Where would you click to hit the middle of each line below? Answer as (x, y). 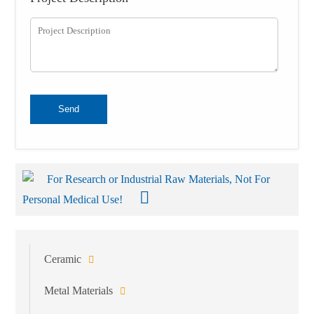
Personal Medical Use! (74, 199)
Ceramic (63, 259)
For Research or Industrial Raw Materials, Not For (159, 179)
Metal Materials (79, 290)
